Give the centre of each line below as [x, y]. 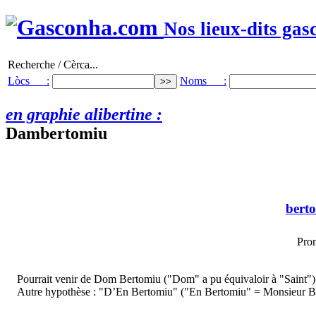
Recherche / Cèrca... [53, 64]
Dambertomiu [56, 133]
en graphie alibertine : [84, 114]
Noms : [203, 80]
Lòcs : [29, 80]
